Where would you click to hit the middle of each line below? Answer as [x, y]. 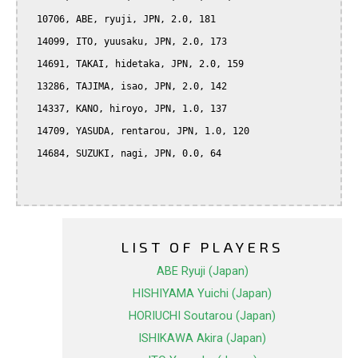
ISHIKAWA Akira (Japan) [202, 338]
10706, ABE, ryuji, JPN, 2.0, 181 [31, 20]
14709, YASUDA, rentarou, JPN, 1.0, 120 [31, 131]
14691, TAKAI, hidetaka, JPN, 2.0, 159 [31, 64]
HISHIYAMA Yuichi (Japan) [202, 294]
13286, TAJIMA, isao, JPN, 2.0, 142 [31, 87]
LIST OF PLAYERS [202, 247]
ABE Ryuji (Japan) [202, 271]
